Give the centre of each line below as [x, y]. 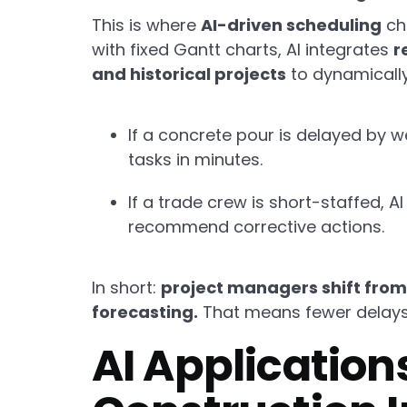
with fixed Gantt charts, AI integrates [242, 49]
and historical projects [189, 74]
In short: [126, 287]
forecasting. [144, 312]
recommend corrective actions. [256, 226]
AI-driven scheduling [291, 25]
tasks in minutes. [195, 159]
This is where [146, 25]
